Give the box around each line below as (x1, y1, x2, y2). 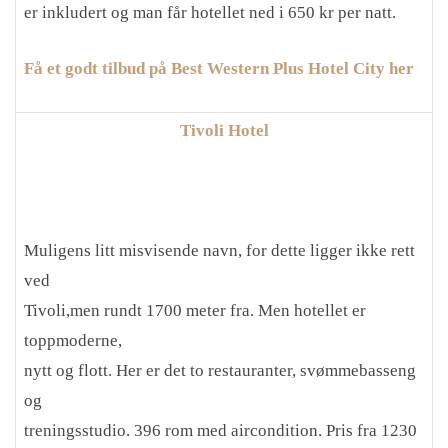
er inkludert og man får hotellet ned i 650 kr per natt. (24, 3, 396, 22)
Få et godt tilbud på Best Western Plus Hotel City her (24, 58, 414, 78)
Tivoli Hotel (179, 121, 269, 140)
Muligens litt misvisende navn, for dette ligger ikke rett (24, 241, 415, 260)
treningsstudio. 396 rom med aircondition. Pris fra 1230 (24, 421, 417, 440)
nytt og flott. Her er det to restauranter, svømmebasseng (24, 361, 416, 380)
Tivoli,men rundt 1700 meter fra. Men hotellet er (24, 301, 366, 320)
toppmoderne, (24, 331, 122, 350)
